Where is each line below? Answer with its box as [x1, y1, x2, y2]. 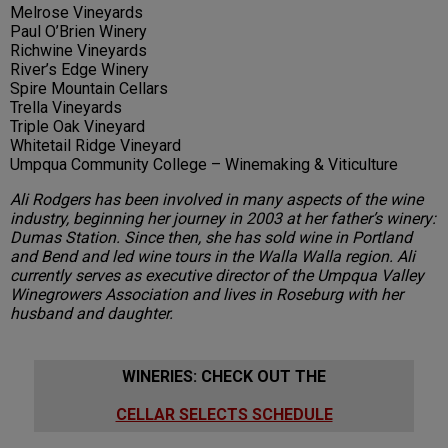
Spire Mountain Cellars [10, 79, 168, 99]
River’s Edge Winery [10, 60, 149, 80]
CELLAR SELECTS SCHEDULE [115, 405, 333, 425]
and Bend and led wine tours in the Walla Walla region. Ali [10, 247, 415, 267]
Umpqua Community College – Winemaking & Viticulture [10, 155, 398, 175]
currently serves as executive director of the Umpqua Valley [10, 266, 424, 286]
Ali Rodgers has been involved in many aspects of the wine [10, 190, 423, 210]
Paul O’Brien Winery [10, 22, 147, 42]
